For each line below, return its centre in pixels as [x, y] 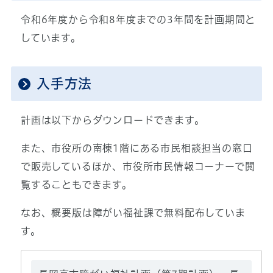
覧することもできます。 [76, 185]
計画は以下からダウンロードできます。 [112, 120]
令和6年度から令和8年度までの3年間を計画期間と [138, 20]
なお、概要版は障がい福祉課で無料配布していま [133, 213]
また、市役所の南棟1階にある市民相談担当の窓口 [136, 148]
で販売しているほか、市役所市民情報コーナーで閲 [138, 167]
